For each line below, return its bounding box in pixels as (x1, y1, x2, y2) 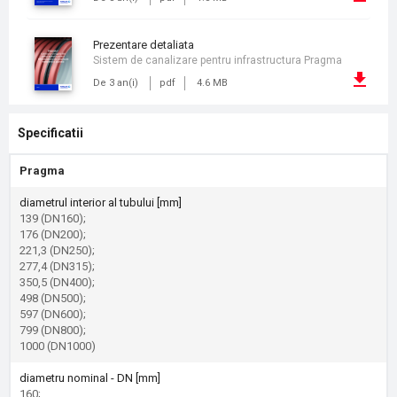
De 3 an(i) (93, 77, 138, 89)
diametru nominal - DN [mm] (19, 371, 160, 385)
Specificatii (18, 126, 83, 140)
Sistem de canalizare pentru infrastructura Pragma (93, 54, 342, 66)
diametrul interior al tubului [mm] (19, 196, 182, 209)
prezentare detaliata (99, 38, 194, 51)
